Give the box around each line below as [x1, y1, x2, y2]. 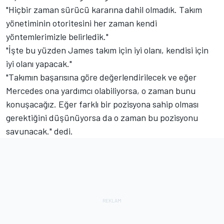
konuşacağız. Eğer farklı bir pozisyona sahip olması [6, 98, 198, 109]
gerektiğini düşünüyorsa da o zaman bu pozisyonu [6, 111, 198, 123]
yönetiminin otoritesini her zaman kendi [6, 17, 157, 28]
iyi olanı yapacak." [6, 57, 72, 69]
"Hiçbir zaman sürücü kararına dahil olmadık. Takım [6, 3, 202, 15]
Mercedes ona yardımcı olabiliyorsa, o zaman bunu [6, 84, 195, 96]
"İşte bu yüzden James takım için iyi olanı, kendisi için [6, 44, 208, 55]
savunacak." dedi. [6, 125, 73, 136]
